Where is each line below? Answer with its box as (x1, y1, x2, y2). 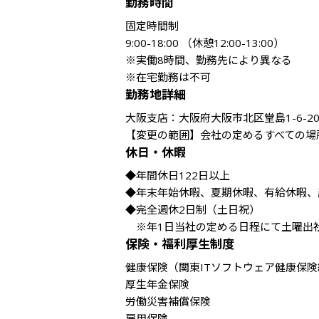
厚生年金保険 (125, 277, 189, 291)
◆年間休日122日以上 (125, 168, 230, 182)
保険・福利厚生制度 (125, 236, 234, 252)
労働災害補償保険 (125, 294, 211, 308)
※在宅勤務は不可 (125, 70, 211, 84)
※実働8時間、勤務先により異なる (125, 53, 292, 67)
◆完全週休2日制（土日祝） (125, 202, 260, 216)
